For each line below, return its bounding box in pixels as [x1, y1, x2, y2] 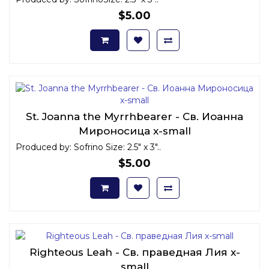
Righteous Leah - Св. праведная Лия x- [29, 246, 240, 258]
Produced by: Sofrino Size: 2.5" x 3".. [16, 141, 161, 153]
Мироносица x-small [78, 124, 191, 137]
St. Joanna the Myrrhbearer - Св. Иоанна [26, 110, 243, 122]
